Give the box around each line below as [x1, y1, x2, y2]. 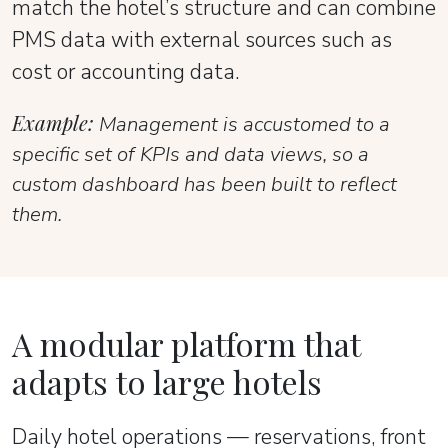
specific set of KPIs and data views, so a [12, 140, 369, 169]
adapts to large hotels [12, 360, 322, 404]
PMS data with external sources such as [12, 25, 392, 56]
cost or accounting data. [12, 57, 240, 88]
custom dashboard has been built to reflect [12, 170, 397, 199]
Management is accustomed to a [94, 110, 390, 139]
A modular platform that [12, 322, 360, 366]
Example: [12, 109, 94, 137]
